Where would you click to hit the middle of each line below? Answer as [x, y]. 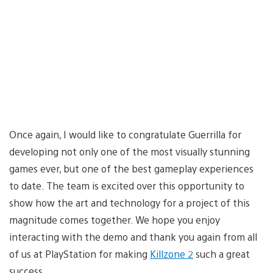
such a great [222, 253]
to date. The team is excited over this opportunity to [127, 185]
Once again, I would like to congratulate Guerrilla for [125, 134]
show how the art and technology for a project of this [129, 202]
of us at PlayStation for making [80, 253]
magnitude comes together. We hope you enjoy [115, 219]
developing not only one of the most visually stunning [129, 151]
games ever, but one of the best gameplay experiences [131, 168]
